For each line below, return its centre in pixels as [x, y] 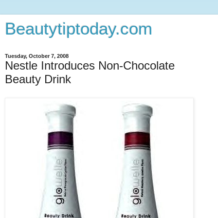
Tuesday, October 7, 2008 [37, 56]
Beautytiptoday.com [79, 29]
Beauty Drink [38, 79]
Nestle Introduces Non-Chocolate [90, 65]
